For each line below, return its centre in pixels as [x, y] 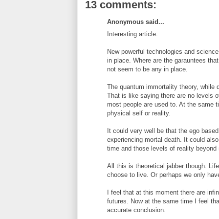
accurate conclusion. [136, 210]
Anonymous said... [136, 22]
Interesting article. [132, 34]
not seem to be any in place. [147, 69]
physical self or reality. [139, 113]
